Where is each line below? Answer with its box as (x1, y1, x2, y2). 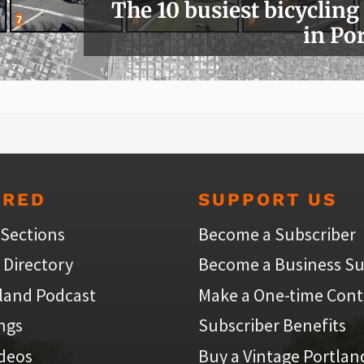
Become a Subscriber (198, 223, 356, 245)
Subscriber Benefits (198, 314, 346, 337)
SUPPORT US (198, 189, 337, 210)
